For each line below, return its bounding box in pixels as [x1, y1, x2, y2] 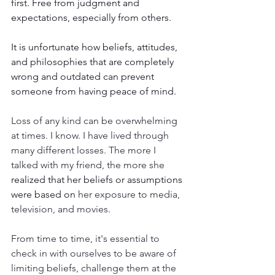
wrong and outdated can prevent [11, 70, 157, 82]
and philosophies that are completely [11, 55, 176, 68]
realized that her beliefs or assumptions [11, 173, 185, 185]
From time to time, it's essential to [11, 232, 162, 244]
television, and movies [11, 203, 108, 215]
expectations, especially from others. [11, 11, 174, 23]
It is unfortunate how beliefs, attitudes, [11, 41, 180, 53]
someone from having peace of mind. [11, 85, 179, 97]
